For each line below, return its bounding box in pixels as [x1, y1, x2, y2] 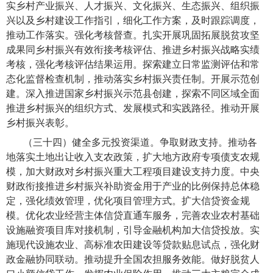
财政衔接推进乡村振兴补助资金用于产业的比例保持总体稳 [6, 181, 260, 192]
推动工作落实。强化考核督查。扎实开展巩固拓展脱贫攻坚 [6, 30, 260, 41]
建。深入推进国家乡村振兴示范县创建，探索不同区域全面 [6, 88, 260, 99]
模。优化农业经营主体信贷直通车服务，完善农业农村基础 [6, 210, 260, 221]
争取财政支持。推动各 [160, 137, 258, 148]
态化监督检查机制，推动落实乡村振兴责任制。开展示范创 [6, 74, 260, 85]
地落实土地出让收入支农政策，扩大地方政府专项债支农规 [6, 152, 260, 163]
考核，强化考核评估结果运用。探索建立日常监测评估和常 [6, 59, 260, 70]
